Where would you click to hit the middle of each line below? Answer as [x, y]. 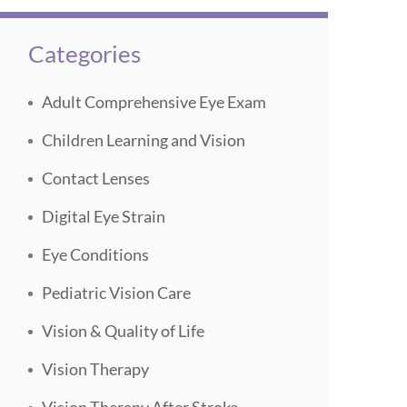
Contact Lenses [96, 179]
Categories [84, 54]
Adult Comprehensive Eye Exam [154, 102]
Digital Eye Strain [104, 217]
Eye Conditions [95, 255]
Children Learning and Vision [144, 140]
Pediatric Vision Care [116, 293]
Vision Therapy [95, 369]
